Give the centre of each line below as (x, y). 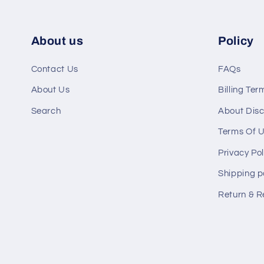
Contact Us (55, 69)
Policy (236, 41)
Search (46, 111)
